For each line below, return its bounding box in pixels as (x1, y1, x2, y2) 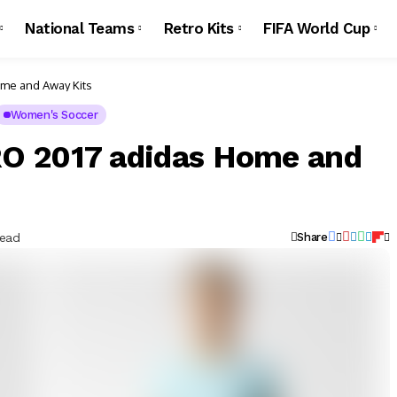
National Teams (25, 19, 135, 37)
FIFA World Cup (263, 19, 370, 37)
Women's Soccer (10, 108, 98, 121)
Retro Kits (163, 19, 234, 37)
